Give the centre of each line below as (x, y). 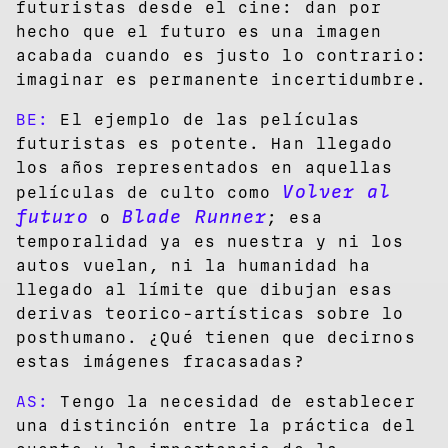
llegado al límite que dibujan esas (205, 289)
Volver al (337, 191)
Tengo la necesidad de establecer (232, 401)
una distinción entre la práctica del (216, 425)
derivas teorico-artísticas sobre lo (210, 313)
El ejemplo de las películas (205, 119)
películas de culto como (149, 192)
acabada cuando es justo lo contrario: (221, 55)
